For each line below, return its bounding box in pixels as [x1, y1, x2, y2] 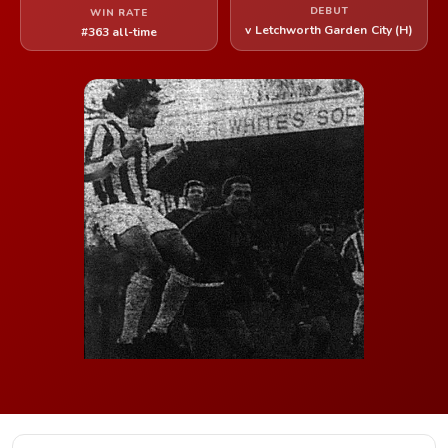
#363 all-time [80, 24, 158, 40]
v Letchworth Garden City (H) [245, 22, 413, 38]
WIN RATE [90, 6, 148, 20]
